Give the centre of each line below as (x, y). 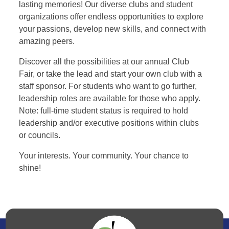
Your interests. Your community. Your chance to (104, 155)
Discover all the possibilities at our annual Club (104, 61)
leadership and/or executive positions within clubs (109, 123)
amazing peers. (47, 41)
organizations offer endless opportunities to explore (111, 16)
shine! (30, 168)
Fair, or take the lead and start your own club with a (110, 74)
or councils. (39, 135)
